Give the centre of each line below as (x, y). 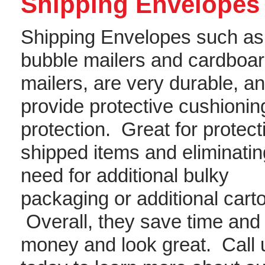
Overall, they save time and (140, 222)
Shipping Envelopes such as (142, 37)
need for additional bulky (125, 175)
